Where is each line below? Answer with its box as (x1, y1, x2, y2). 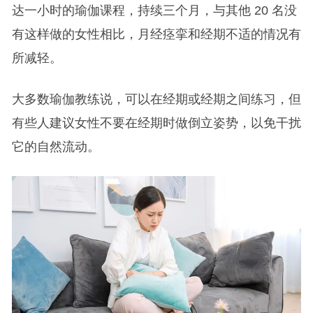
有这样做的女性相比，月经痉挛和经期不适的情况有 (11, 27, 301, 41)
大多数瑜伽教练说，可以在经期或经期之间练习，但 (11, 92, 301, 106)
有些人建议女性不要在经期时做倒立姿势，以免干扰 (11, 115, 301, 130)
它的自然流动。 (11, 139, 100, 154)
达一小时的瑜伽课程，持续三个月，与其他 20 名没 (11, 3, 297, 17)
